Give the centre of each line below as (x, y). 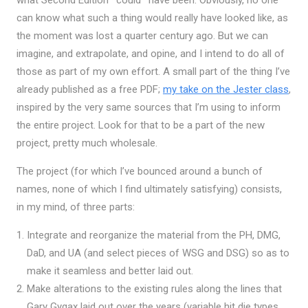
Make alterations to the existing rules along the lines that (154, 289)
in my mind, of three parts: (75, 207)
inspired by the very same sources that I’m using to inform (148, 108)
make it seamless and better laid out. (110, 271)
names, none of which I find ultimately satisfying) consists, (149, 189)
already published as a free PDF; (89, 90)
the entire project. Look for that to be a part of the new (140, 125)
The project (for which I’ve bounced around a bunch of (139, 172)
